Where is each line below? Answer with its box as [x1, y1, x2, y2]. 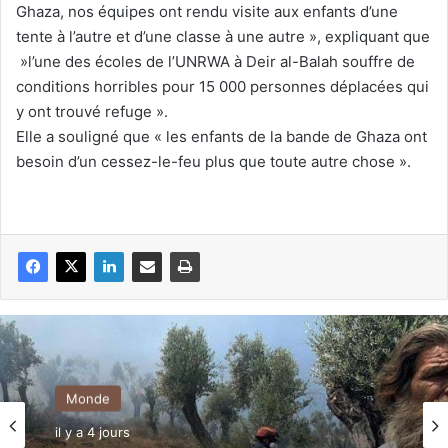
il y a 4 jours [55, 423, 130, 440]
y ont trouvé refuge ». [16, 101, 168, 121]
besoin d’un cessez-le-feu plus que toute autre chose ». [16, 151, 411, 171]
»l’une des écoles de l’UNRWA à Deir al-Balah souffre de [16, 51, 415, 71]
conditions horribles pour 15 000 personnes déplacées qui [16, 76, 429, 96]
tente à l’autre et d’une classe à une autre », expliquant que [16, 26, 430, 46]
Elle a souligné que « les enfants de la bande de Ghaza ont [16, 126, 427, 146]
